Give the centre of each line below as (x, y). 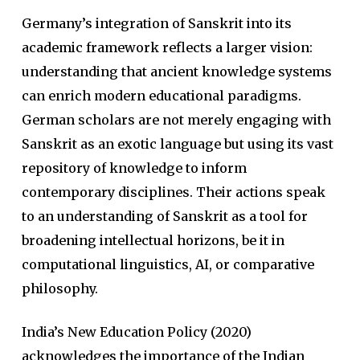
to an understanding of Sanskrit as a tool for (164, 216)
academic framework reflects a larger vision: (167, 47)
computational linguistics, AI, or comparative (168, 264)
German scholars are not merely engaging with (176, 120)
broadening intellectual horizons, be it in (153, 240)
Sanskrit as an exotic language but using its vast (177, 144)
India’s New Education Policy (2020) (136, 332)
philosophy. (59, 288)
